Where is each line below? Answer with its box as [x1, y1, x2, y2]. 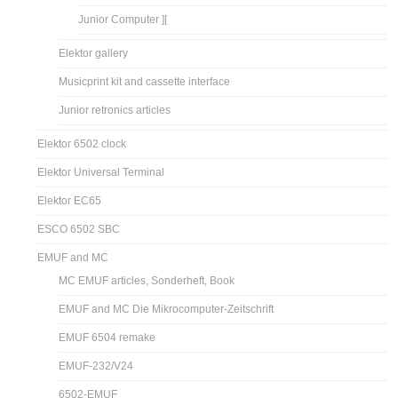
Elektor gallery [59, 46, 129, 60]
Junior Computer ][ [78, 12, 168, 26]
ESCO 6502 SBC [37, 222, 121, 235]
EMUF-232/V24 [59, 359, 134, 372]
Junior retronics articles [59, 103, 171, 116]
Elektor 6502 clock [37, 137, 127, 150]
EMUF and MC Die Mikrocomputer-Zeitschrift [59, 302, 275, 315]
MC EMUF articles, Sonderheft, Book [59, 274, 235, 287]
